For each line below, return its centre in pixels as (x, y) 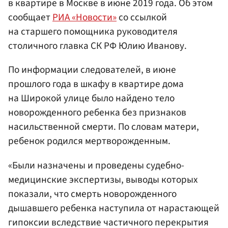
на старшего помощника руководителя (93, 32)
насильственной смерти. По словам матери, (104, 127)
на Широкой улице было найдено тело (91, 98)
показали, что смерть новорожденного (92, 194)
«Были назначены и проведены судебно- (96, 165)
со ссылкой (142, 18)
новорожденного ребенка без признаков (97, 113)
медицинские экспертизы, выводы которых (103, 179)
